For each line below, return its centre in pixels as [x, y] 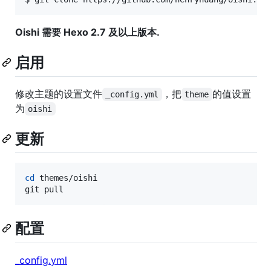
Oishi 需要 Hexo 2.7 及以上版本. [87, 32]
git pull [44, 190]
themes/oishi [66, 178]
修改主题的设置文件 [59, 94]
